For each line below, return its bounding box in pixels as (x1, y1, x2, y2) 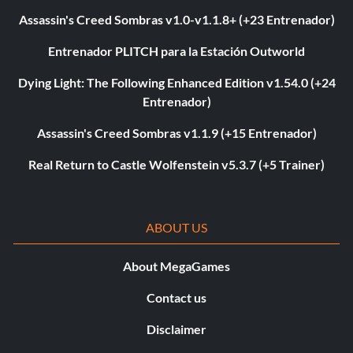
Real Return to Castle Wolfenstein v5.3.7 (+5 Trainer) (28, 157, 325, 173)
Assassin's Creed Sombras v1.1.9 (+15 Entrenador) (36, 125, 317, 141)
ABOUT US (145, 220, 208, 236)
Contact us (147, 290, 206, 306)
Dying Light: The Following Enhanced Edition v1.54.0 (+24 (17, 75, 336, 91)
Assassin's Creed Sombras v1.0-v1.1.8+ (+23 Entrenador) (18, 12, 335, 28)
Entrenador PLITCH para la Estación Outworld (48, 43, 305, 59)
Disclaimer (147, 321, 206, 337)
